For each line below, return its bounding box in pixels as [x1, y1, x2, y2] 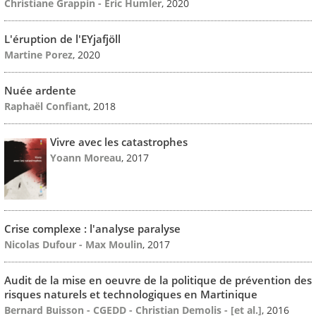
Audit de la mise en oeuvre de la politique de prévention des [4, 273, 312, 288]
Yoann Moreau [50, 151, 121, 165]
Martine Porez [4, 48, 73, 62]
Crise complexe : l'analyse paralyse [4, 221, 181, 236]
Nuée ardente [4, 83, 76, 98]
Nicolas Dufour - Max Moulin [4, 238, 142, 252]
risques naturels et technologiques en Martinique [4, 287, 257, 302]
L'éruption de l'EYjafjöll [4, 32, 121, 47]
